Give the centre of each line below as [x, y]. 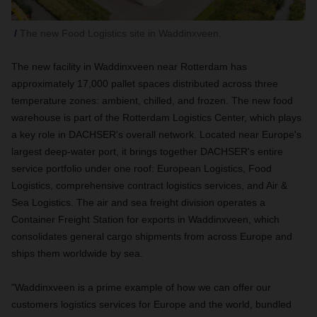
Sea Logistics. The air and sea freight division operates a [138, 202]
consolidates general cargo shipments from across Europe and [152, 236]
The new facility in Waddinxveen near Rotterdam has [129, 67]
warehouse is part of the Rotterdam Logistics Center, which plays [156, 117]
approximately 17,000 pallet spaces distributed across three [145, 83]
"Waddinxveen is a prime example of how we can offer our [141, 287]
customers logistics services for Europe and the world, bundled [151, 304]
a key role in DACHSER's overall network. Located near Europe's [156, 134]
